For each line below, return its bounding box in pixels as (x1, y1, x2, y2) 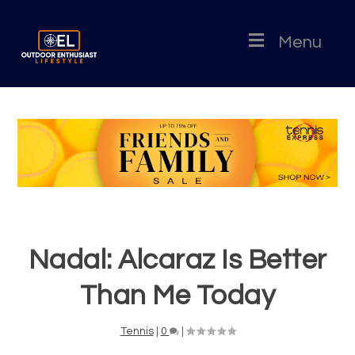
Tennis (120, 325, 154, 337)
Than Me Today (79, 281, 276, 310)
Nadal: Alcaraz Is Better (28, 245, 327, 274)
